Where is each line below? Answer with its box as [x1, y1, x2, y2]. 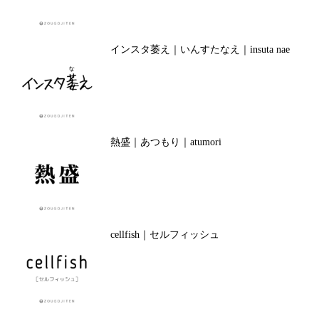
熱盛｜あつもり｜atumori [110, 137, 221, 147]
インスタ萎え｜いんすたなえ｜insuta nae [110, 44, 290, 55]
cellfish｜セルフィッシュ [110, 229, 219, 240]
